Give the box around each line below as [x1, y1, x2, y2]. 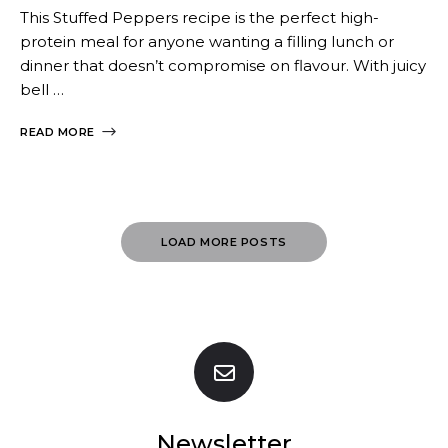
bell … [20, 79, 64, 99]
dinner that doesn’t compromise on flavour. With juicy [20, 55, 426, 75]
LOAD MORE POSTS [161, 234, 287, 249]
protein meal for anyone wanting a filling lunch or [20, 31, 394, 51]
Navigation [19, 253, 159, 283]
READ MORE [20, 124, 95, 139]
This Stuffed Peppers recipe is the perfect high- [20, 7, 379, 27]
